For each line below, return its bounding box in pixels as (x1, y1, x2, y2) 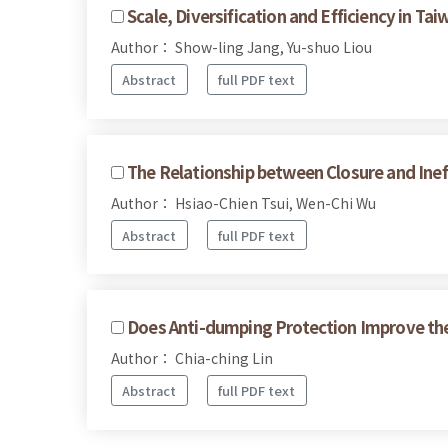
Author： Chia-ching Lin (111, 348, 273, 369)
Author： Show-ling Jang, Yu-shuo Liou (111, 37, 372, 58)
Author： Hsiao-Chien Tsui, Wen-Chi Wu (111, 192, 376, 213)
